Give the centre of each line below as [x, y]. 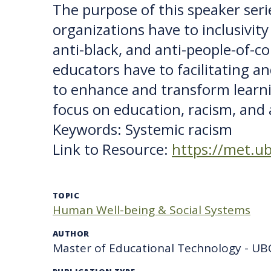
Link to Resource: [112, 149]
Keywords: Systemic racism [142, 129]
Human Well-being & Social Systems [152, 210]
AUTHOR [71, 233]
